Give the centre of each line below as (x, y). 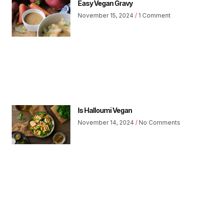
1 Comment (154, 15)
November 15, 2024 (106, 15)
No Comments (159, 122)
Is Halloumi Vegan (105, 110)
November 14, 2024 (107, 122)
